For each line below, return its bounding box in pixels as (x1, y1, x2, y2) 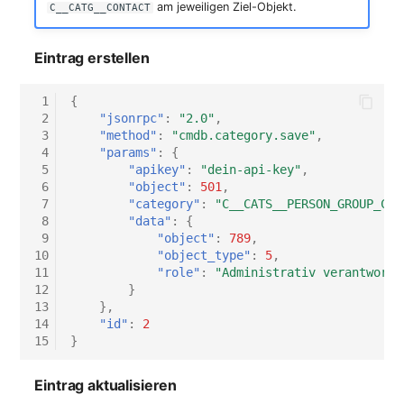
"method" (99, 128, 158, 143)
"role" (157, 265, 201, 280)
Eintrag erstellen (34, 48, 150, 67)
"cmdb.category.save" (171, 128, 317, 143)
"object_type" (157, 248, 252, 263)
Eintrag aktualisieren (34, 375, 178, 394)
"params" (99, 145, 158, 161)
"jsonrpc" (99, 111, 165, 126)
